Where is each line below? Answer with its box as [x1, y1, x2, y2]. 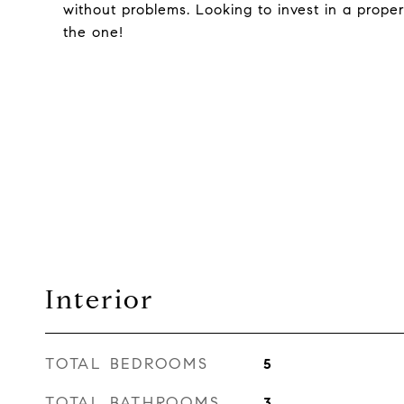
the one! [63, 23, 124, 41]
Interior [45, 283, 154, 316]
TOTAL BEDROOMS [45, 354, 209, 373]
